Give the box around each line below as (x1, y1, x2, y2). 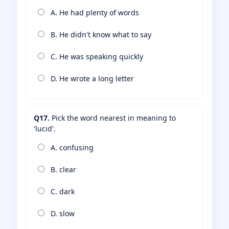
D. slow (49, 209, 75, 219)
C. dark (49, 187, 75, 197)
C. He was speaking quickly (49, 52, 143, 62)
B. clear (49, 165, 76, 175)
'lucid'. (34, 124, 56, 134)
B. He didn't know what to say (49, 30, 151, 40)
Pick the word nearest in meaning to (50, 113, 176, 123)
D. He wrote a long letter (49, 74, 134, 84)
